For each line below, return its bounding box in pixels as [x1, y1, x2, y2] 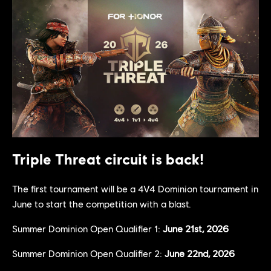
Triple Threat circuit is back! [12, 149, 204, 168]
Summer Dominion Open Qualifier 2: [12, 247, 165, 259]
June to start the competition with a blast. [12, 197, 191, 209]
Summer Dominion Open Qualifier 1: [12, 222, 163, 234]
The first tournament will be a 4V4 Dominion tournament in [12, 182, 258, 194]
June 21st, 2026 [163, 222, 229, 234]
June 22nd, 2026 [165, 247, 235, 259]
